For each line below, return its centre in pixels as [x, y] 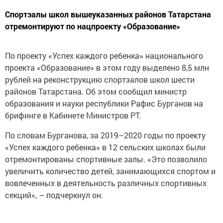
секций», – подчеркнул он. [54, 185]
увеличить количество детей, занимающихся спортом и [110, 161]
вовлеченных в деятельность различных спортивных [106, 173]
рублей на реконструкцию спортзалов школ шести [100, 69]
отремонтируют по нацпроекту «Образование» [93, 16]
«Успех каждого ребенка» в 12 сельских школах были [105, 137]
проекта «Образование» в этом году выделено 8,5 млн [107, 57]
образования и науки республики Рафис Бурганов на [104, 93]
